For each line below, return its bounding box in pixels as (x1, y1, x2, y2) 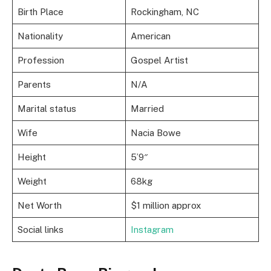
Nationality (17, 31, 63, 42)
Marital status (17, 103, 76, 114)
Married (130, 103, 164, 114)
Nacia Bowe (130, 128, 181, 139)
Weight (17, 176, 47, 187)
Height (17, 152, 46, 163)
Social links (17, 224, 64, 235)
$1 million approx (130, 200, 201, 211)
